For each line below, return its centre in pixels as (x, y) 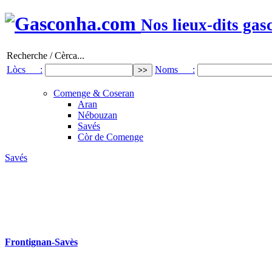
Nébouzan (97, 115)
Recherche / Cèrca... (46, 55)
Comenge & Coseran (94, 93)
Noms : (175, 69)
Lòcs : (25, 69)
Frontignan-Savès (41, 242)
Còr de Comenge (110, 137)
